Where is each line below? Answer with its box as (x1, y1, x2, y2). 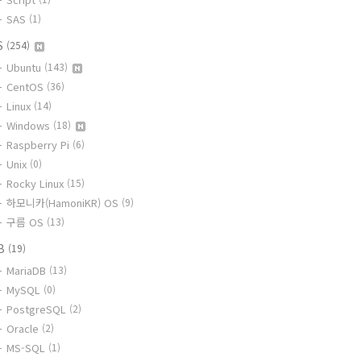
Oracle (6, 321, 42, 336)
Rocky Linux (6, 176, 67, 191)
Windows (6, 118, 53, 133)
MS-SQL (6, 340, 48, 355)
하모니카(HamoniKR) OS (6, 195, 122, 210)
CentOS (6, 79, 47, 94)
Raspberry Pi (6, 137, 73, 152)
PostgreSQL (6, 301, 69, 317)
